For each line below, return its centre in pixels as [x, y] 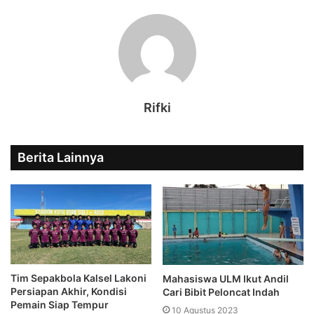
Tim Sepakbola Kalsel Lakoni [78, 278]
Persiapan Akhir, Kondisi [69, 291]
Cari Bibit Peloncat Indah [221, 292]
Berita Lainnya [61, 158]
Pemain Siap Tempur [60, 304]
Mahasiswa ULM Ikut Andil [226, 279]
